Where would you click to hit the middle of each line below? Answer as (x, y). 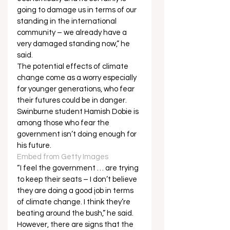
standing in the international (68, 22)
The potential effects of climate (73, 67)
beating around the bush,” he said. (76, 214)
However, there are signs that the (76, 225)
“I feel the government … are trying (79, 168)
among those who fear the (64, 123)
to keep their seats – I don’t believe (78, 180)
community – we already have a (73, 33)
